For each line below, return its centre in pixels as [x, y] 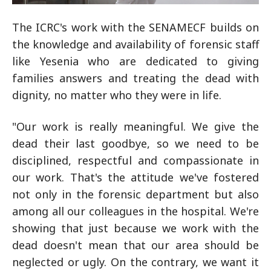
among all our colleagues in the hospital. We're [135, 211]
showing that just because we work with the [135, 228]
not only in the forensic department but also [135, 194]
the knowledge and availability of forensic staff [135, 44]
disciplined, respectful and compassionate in [135, 161]
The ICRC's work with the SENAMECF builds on [135, 28]
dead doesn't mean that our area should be [135, 245]
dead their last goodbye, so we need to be [135, 144]
